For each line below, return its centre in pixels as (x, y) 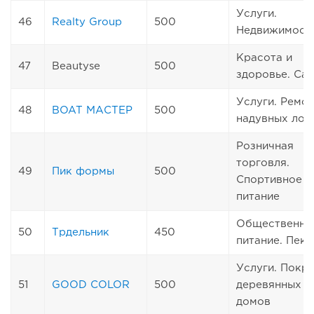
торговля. (263, 163)
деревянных (269, 285)
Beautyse (76, 66)
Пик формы (83, 171)
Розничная (265, 146)
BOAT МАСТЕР (92, 110)
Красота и (264, 57)
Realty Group (87, 22)
